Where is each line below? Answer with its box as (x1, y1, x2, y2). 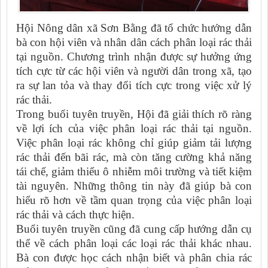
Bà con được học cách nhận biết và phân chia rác (16, 251, 252, 264)
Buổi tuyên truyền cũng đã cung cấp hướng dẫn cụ (16, 223, 252, 236)
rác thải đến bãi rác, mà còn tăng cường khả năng (16, 151, 252, 164)
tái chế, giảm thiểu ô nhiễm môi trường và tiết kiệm (16, 165, 252, 178)
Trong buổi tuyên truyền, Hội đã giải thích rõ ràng (16, 108, 252, 121)
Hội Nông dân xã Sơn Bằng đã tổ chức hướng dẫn (16, 22, 252, 35)
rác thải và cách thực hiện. (16, 208, 135, 221)
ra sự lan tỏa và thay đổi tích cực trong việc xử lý (16, 79, 252, 92)
